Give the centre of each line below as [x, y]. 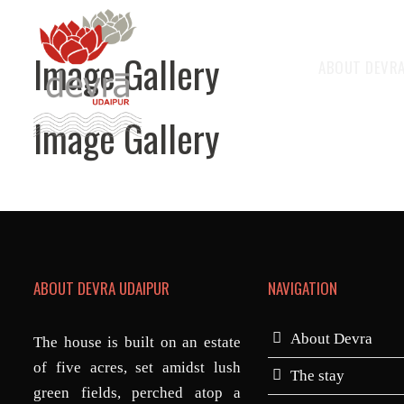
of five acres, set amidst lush [137, 367]
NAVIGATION [303, 288]
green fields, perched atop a [137, 393]
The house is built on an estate [137, 342]
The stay [317, 376]
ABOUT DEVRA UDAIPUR [101, 288]
